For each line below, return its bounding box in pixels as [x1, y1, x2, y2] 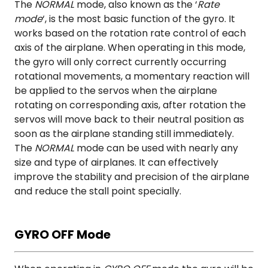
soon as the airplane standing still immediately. [14, 127, 234, 141]
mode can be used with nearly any [77, 141, 238, 156]
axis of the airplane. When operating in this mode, [14, 41, 245, 55]
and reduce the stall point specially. [14, 184, 181, 199]
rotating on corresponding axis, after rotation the [14, 98, 246, 112]
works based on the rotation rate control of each [14, 26, 246, 41]
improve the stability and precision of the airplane [14, 170, 249, 184]
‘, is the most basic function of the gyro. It [42, 12, 235, 26]
